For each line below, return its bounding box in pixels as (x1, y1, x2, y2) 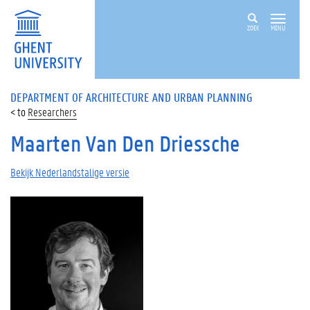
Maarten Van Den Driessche (10, 129, 240, 158)
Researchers (28, 104, 77, 119)
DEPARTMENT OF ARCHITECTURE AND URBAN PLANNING (10, 89, 253, 104)
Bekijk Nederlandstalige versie (10, 165, 129, 179)
